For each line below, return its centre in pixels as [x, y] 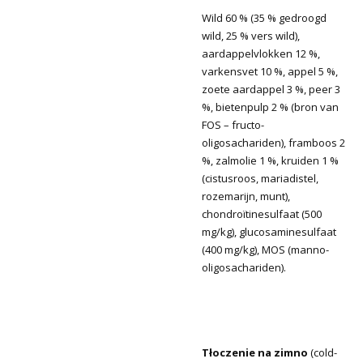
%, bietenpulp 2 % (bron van [270, 107]
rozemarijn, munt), [246, 196]
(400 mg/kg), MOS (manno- [265, 249]
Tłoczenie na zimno [256, 352]
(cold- [324, 352]
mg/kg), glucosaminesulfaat [269, 231]
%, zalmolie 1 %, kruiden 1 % [270, 160]
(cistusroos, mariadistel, [260, 178]
